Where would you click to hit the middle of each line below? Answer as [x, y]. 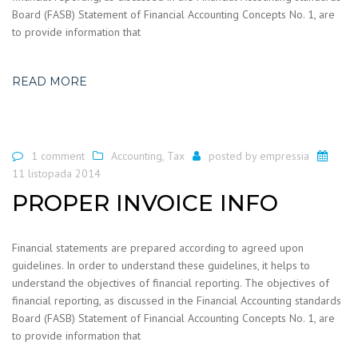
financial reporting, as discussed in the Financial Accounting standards [177, 301]
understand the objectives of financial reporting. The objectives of [171, 283]
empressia [284, 155]
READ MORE [50, 81]
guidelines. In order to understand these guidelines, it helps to [161, 266]
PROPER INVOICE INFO [145, 203]
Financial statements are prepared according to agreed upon [158, 248]
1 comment [58, 155]
